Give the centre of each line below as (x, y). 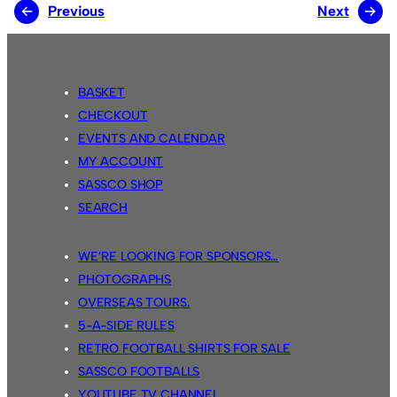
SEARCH (103, 208)
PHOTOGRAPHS (125, 279)
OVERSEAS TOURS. (134, 302)
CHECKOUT (113, 116)
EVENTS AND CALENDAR (152, 139)
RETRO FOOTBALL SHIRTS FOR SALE (184, 348)
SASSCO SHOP (121, 185)
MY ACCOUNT (121, 162)
